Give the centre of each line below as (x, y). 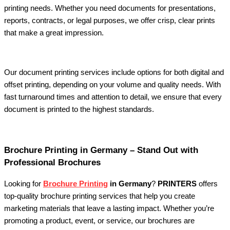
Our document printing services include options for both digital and (114, 73)
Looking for (24, 184)
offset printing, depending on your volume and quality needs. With (112, 85)
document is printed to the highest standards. (79, 110)
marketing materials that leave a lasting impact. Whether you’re (109, 209)
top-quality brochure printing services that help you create (100, 196)
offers (207, 184)
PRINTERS (177, 184)
